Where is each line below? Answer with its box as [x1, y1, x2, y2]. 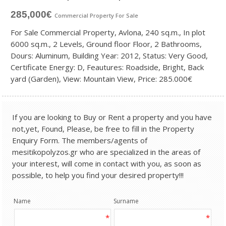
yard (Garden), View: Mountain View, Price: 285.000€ [11, 73, 193, 84]
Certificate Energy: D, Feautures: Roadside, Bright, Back [11, 62, 204, 72]
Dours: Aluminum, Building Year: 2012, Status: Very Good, [11, 50, 208, 61]
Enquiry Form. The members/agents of [12, 135, 148, 145]
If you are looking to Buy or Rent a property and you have [12, 111, 212, 122]
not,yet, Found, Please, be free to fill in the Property [12, 123, 195, 134]
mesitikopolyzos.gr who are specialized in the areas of [12, 146, 201, 157]
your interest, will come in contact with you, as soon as [12, 158, 202, 168]
